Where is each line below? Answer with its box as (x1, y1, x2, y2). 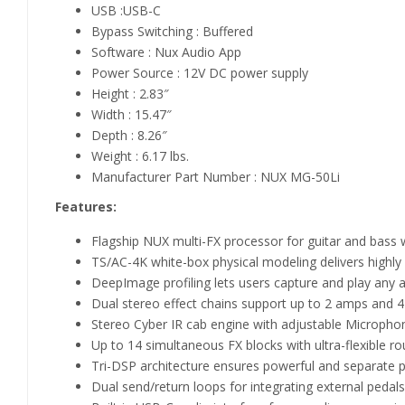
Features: (55, 198, 117, 215)
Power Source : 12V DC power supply (91, 64, 308, 81)
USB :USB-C (91, 2, 161, 19)
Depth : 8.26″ (91, 127, 167, 144)
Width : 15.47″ (91, 106, 172, 123)
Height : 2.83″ (91, 85, 169, 102)
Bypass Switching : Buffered (91, 23, 253, 40)
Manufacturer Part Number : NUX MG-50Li (91, 168, 340, 185)
